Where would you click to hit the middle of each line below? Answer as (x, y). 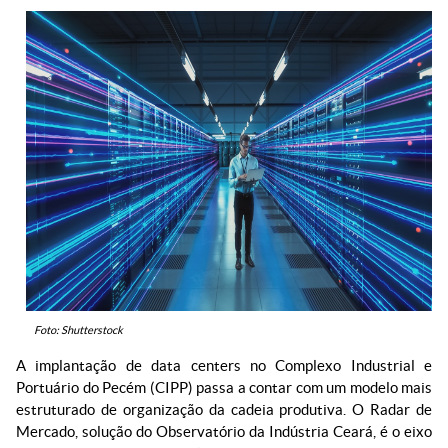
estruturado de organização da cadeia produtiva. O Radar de (224, 410)
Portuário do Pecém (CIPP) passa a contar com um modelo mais (224, 388)
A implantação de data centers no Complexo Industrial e (224, 366)
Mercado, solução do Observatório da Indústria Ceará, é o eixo (224, 432)
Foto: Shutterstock (78, 329)
